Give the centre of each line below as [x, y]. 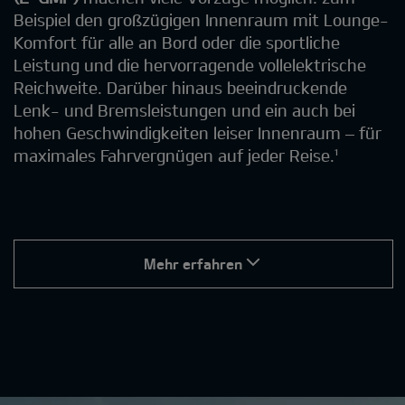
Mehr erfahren [193, 263]
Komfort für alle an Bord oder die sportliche [177, 42]
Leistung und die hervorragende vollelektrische [190, 65]
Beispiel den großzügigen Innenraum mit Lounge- [201, 19]
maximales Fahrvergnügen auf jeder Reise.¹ [176, 155]
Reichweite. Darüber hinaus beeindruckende [180, 87]
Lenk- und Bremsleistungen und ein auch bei [184, 110]
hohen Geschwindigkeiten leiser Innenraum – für [198, 132]
